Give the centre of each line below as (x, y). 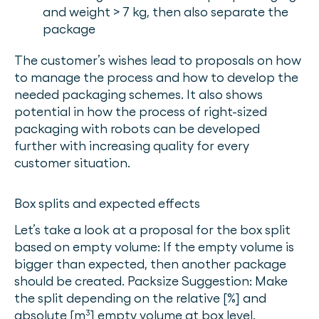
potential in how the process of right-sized (141, 111)
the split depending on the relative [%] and (140, 298)
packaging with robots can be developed (137, 129)
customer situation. (74, 163)
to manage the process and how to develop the (156, 77)
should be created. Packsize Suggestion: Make (151, 281)
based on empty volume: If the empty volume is (154, 247)
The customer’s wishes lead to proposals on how (158, 60)
